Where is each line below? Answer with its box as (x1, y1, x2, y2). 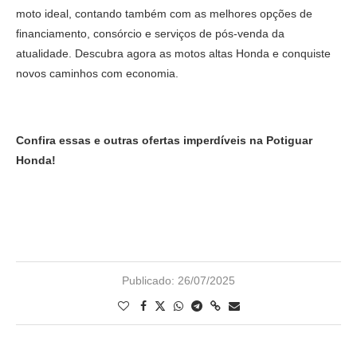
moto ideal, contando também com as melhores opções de (16, 6, 312, 20)
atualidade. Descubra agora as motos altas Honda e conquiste (16, 46, 331, 60)
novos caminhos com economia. (16, 66, 182, 80)
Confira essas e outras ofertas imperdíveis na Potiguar (16, 133, 312, 147)
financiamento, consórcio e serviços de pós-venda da (16, 26, 284, 40)
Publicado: (122, 273, 175, 287)
